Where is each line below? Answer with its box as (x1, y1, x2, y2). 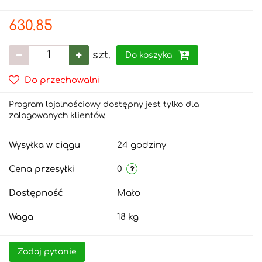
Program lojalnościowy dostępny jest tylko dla (9, 99, 199, 109)
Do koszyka (125, 50, 174, 60)
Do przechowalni (25, 75, 100, 85)
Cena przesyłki (9, 164, 75, 174)
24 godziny (117, 140, 166, 150)
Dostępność (9, 188, 63, 198)
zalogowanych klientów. (9, 111, 105, 120)
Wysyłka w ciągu (9, 140, 80, 150)
